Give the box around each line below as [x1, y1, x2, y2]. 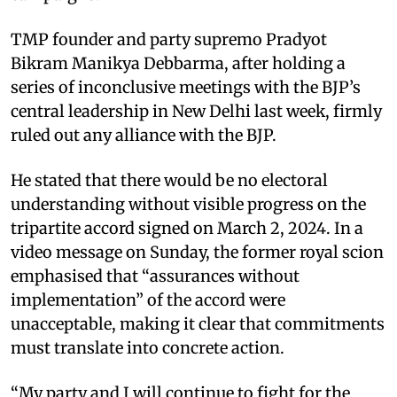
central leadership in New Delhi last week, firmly [11, 100, 382, 121]
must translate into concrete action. [11, 337, 284, 358]
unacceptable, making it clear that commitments [11, 313, 385, 334]
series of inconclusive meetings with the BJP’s [11, 76, 361, 97]
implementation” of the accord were [11, 289, 285, 310]
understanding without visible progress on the [11, 193, 366, 214]
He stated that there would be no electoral [11, 169, 328, 191]
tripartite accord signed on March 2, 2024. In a [11, 217, 363, 238]
